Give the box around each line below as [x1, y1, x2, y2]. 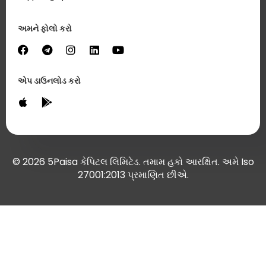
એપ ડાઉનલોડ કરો [18, 75, 81, 87]
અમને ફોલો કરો [18, 23, 72, 35]
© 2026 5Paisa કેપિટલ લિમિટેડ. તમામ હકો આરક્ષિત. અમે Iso [12, 155, 254, 169]
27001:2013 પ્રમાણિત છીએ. [77, 168, 189, 182]
